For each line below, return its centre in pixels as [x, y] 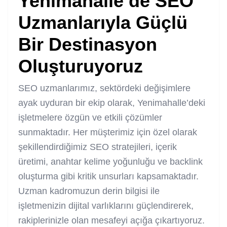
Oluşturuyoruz [81, 66]
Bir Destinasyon [88, 44]
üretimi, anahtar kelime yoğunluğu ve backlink [110, 161]
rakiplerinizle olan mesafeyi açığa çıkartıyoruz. [111, 220]
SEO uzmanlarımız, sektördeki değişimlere [104, 88]
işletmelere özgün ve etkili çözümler [90, 117]
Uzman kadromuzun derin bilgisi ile [89, 191]
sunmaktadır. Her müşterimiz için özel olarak [108, 132]
